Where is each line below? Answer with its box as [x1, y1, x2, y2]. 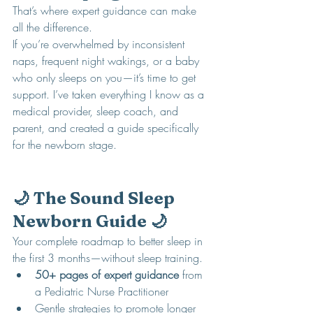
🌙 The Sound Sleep [13, 188, 178, 208]
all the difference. [13, 20, 92, 35]
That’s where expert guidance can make [13, 3, 200, 18]
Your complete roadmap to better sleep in [13, 233, 206, 249]
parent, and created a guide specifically [13, 120, 202, 136]
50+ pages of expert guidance [35, 267, 179, 282]
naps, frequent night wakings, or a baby [13, 53, 203, 68]
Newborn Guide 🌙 [13, 211, 167, 231]
